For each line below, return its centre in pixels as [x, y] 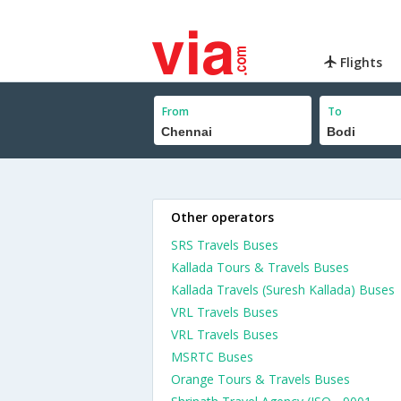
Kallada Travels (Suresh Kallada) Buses [283, 290]
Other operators [222, 217]
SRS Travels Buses [225, 245]
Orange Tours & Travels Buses [260, 379]
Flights [360, 62]
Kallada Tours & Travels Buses [260, 267]
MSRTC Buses [212, 357]
